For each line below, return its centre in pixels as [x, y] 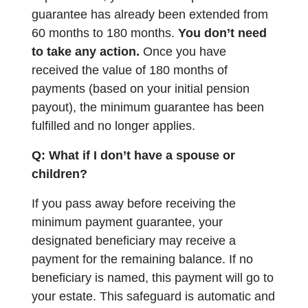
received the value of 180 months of [130, 70]
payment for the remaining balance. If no [143, 259]
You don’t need [223, 33]
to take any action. [88, 52]
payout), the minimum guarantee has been [148, 107]
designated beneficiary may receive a [134, 241]
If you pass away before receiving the [134, 203]
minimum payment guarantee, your [128, 222]
